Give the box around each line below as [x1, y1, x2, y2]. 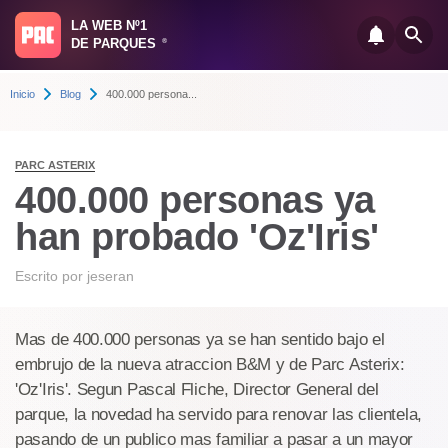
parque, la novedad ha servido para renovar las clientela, [15, 405, 422, 424]
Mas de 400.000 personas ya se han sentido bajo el [15, 330, 385, 349]
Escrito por [15, 268, 87, 284]
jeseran [87, 268, 134, 284]
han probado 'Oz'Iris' [15, 216, 379, 258]
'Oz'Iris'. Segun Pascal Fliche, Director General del [15, 380, 379, 399]
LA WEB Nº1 [71, 18, 147, 33]
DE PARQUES [71, 36, 160, 51]
